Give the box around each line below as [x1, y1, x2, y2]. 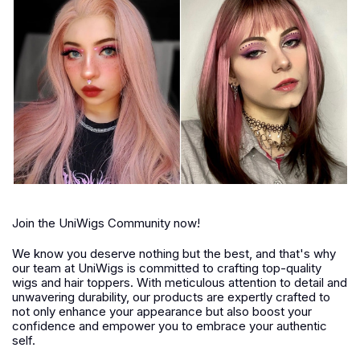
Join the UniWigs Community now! [12, 215, 200, 231]
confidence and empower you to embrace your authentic [12, 317, 327, 333]
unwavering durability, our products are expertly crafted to [12, 288, 330, 305]
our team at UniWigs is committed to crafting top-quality [12, 260, 321, 276]
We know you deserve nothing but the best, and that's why [12, 245, 336, 261]
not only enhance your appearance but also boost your [12, 303, 312, 319]
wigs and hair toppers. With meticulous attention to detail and [12, 274, 347, 290]
